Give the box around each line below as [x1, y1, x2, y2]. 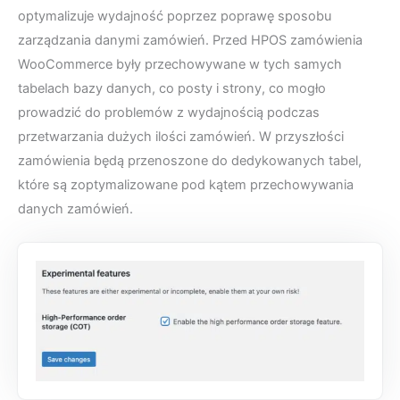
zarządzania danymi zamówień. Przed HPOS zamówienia [18, 32, 362, 49]
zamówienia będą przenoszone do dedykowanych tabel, [18, 153, 362, 170]
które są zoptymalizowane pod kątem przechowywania [18, 177, 354, 194]
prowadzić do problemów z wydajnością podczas [18, 104, 320, 121]
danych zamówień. [18, 201, 133, 218]
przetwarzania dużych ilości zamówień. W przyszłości [18, 129, 344, 146]
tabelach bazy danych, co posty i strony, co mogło [18, 80, 326, 97]
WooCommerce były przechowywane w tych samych [18, 56, 342, 73]
